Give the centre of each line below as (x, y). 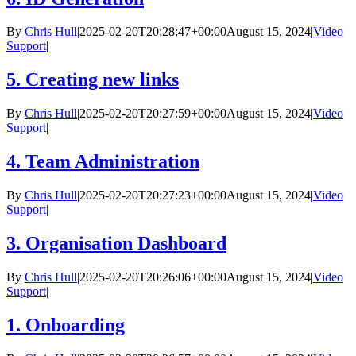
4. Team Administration (103, 162)
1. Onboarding (66, 325)
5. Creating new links (93, 80)
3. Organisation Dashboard (116, 243)
